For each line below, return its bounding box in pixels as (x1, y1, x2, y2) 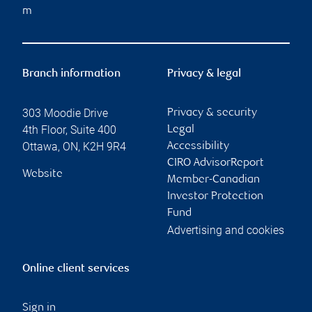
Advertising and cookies (167, 223, 284, 237)
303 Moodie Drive (22, 106, 108, 120)
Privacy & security (167, 107, 257, 119)
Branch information (22, 68, 120, 80)
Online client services (22, 263, 130, 275)
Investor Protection (167, 190, 263, 203)
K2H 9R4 (83, 139, 126, 153)
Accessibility (167, 140, 229, 153)
